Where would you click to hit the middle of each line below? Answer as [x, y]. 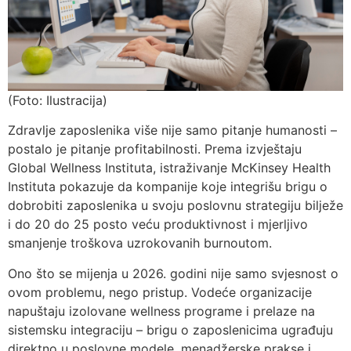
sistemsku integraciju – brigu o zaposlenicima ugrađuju [170, 329]
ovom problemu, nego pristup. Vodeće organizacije [160, 292]
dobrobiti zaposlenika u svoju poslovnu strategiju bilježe [175, 206]
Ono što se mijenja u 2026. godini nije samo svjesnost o [173, 273]
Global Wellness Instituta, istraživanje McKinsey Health [169, 168]
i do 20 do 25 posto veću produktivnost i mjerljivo [158, 224]
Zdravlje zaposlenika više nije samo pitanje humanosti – [172, 130]
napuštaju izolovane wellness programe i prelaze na [161, 311]
